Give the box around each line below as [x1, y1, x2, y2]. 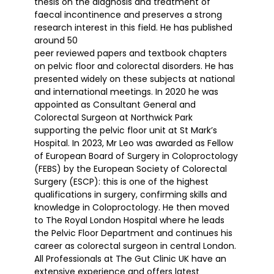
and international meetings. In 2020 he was [34, 85, 218, 98]
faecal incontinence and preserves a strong [34, 8, 222, 21]
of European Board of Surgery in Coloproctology [34, 149, 238, 162]
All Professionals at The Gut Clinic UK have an [34, 252, 226, 265]
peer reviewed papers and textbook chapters [34, 46, 227, 59]
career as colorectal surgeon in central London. [34, 239, 236, 252]
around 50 [34, 34, 78, 46]
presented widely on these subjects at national [34, 72, 235, 85]
